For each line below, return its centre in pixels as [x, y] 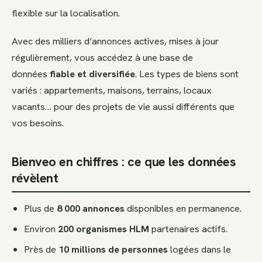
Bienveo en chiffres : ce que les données [124, 162]
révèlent [35, 178]
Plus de [41, 208]
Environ [41, 229]
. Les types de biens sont [187, 73]
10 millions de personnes [113, 249]
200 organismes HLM [104, 229]
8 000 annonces [91, 208]
